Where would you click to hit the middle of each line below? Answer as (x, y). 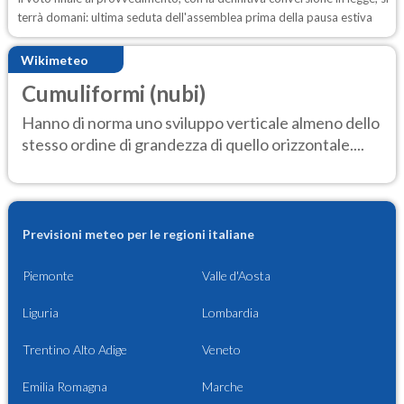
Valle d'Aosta (236, 275)
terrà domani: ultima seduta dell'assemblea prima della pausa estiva (195, 18)
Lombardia (230, 312)
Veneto (221, 349)
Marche (223, 386)
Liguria (41, 312)
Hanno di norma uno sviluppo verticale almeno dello (201, 122)
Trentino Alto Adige (75, 349)
